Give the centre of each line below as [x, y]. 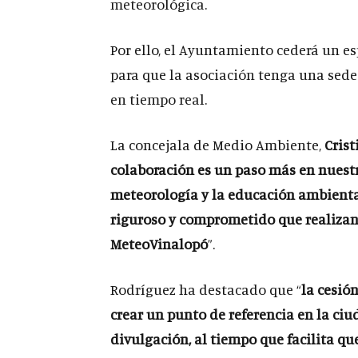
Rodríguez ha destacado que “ [206, 289]
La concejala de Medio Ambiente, [217, 145]
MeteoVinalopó [159, 244]
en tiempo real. [159, 99]
